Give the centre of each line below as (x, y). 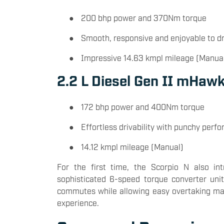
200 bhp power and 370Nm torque (144, 18)
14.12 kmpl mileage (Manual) (132, 147)
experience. (78, 203)
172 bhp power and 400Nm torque (143, 107)
